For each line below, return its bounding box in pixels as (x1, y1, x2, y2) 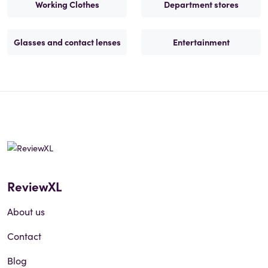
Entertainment (172, 36, 230, 48)
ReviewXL (7, 176, 62, 195)
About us (7, 204, 45, 218)
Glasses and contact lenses (13, 36, 121, 48)
